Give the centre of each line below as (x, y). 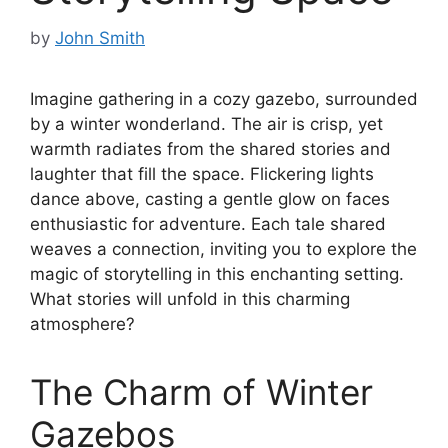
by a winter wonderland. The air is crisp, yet (206, 123)
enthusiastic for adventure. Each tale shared (208, 223)
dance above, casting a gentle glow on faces (210, 198)
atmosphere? (82, 323)
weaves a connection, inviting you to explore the (223, 248)
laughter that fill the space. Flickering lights (202, 173)
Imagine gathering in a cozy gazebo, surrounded (224, 98)
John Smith (100, 37)
